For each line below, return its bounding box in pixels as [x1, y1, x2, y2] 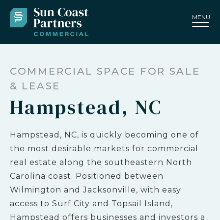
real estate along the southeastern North [10, 158, 192, 167]
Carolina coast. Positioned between [10, 171, 164, 181]
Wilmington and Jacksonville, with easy [10, 185, 181, 194]
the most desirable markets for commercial [10, 144, 198, 153]
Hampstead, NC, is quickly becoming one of [10, 130, 199, 139]
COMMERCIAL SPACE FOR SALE [10, 65, 200, 77]
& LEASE [10, 80, 60, 92]
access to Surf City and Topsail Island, [10, 199, 173, 208]
